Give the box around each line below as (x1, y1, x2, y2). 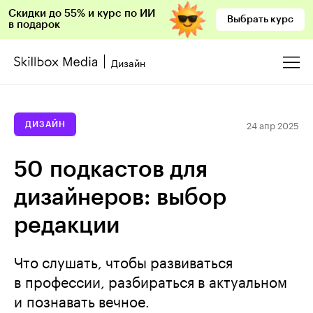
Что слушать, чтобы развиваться (14, 249, 233, 272)
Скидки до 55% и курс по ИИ (8, 8, 155, 19)
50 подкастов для (14, 159, 208, 181)
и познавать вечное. (14, 289, 150, 311)
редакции (14, 214, 119, 237)
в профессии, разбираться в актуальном (14, 269, 287, 291)
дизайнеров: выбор (14, 187, 226, 209)
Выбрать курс (227, 15, 293, 24)
